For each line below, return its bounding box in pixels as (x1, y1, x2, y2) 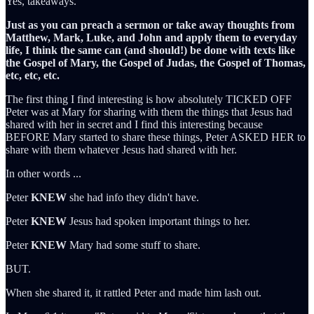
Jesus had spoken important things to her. (67, 214, 250, 227)
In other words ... (6, 167, 81, 179)
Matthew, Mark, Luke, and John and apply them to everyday (6, 31, 297, 43)
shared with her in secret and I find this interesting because (6, 118, 263, 130)
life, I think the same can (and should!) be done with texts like (6, 43, 295, 56)
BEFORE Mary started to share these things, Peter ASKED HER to (6, 130, 306, 143)
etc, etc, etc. (6, 69, 60, 81)
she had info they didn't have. (67, 191, 199, 203)
